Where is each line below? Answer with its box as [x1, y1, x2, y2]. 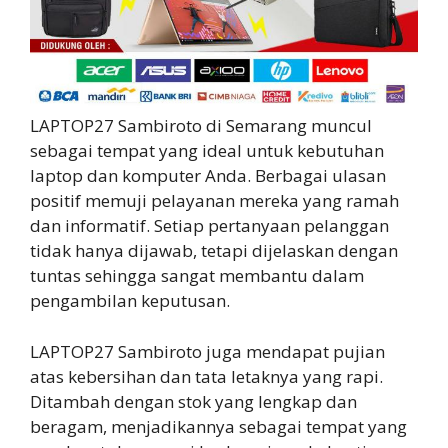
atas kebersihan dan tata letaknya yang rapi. [30, 364, 383, 388]
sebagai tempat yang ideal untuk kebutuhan [30, 139, 384, 163]
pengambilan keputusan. [30, 289, 230, 313]
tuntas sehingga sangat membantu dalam [30, 264, 364, 288]
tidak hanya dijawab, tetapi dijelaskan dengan [30, 239, 398, 263]
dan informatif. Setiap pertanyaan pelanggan [30, 214, 389, 238]
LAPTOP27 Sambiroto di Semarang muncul [30, 114, 372, 138]
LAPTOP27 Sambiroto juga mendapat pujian [30, 339, 385, 363]
